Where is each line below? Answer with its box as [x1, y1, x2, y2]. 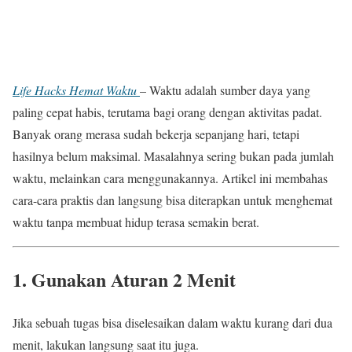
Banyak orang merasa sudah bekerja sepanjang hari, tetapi [13, 126, 299, 143]
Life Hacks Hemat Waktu [13, 82, 140, 99]
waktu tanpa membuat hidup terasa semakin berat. [13, 214, 259, 231]
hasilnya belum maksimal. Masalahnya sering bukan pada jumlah [13, 148, 334, 165]
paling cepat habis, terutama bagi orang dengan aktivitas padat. [13, 104, 322, 121]
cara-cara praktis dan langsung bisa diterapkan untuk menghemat [13, 192, 332, 209]
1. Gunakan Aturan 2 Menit [13, 265, 236, 293]
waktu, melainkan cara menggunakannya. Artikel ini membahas [13, 170, 328, 187]
